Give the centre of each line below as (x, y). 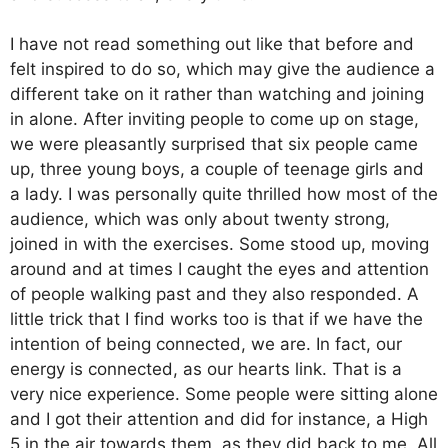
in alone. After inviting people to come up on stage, (214, 119)
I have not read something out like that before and (212, 44)
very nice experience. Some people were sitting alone (224, 394)
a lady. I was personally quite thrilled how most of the (224, 194)
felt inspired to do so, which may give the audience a (222, 69)
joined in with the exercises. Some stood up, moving (219, 244)
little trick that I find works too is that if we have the (216, 319)
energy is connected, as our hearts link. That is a (206, 369)
